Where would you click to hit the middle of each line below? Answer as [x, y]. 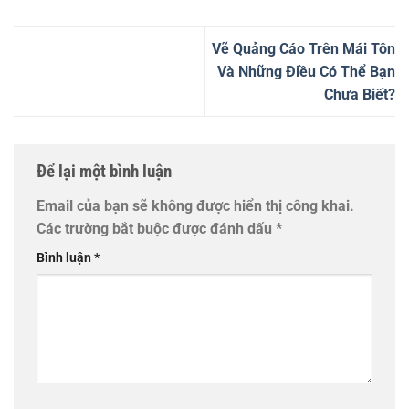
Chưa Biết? [360, 95]
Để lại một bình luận [106, 172]
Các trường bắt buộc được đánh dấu [156, 229]
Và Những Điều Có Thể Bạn [306, 72]
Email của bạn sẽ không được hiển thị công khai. [195, 206]
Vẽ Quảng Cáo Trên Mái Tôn [304, 49]
